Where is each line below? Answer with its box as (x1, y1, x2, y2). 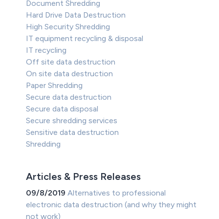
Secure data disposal (26, 104, 99, 114)
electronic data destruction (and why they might (26, 200, 197, 210)
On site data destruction (26, 69, 113, 79)
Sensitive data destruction (26, 128, 119, 137)
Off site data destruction (26, 57, 116, 67)
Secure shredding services (26, 116, 118, 126)
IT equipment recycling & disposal (26, 34, 144, 44)
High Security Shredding (26, 22, 110, 32)
